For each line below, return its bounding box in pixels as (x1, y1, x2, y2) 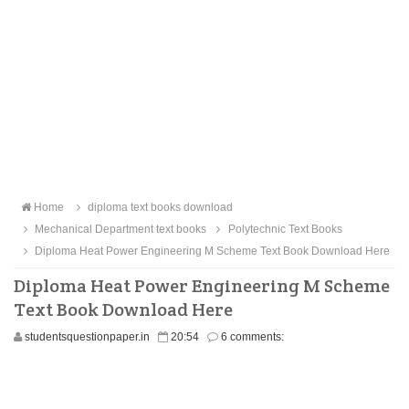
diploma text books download (85, 201, 234, 214)
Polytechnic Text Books (225, 223, 342, 236)
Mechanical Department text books (32, 223, 207, 236)
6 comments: (221, 330, 284, 343)
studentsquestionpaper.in (25, 330, 150, 343)
